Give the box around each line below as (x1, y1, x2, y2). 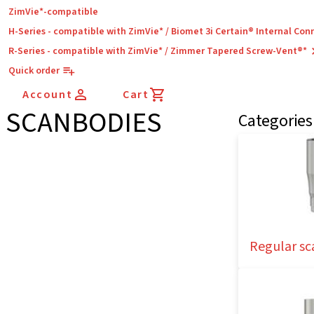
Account (22, 87, 73, 102)
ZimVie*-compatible (8, 5, 98, 19)
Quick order (8, 64, 60, 78)
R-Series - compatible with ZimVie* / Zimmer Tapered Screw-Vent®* (8, 44, 307, 58)
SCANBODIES (6, 103, 162, 143)
